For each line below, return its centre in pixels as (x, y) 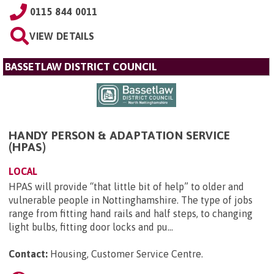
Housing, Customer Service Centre (126, 254)
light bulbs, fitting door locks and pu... (91, 227)
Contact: (28, 254)
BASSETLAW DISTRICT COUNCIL (81, 66)
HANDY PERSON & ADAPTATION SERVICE (120, 135)
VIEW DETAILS (62, 36)
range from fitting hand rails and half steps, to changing (131, 214)
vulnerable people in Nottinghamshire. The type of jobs (131, 200)
